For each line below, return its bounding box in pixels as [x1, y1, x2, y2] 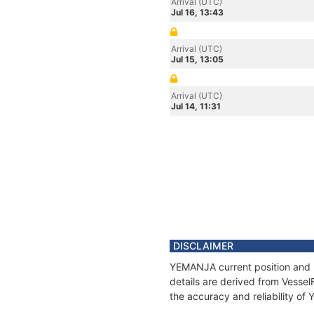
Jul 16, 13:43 [171, 7, 224, 18]
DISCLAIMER [173, 240, 233, 252]
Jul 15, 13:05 [171, 54, 224, 64]
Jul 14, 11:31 [171, 101, 221, 111]
